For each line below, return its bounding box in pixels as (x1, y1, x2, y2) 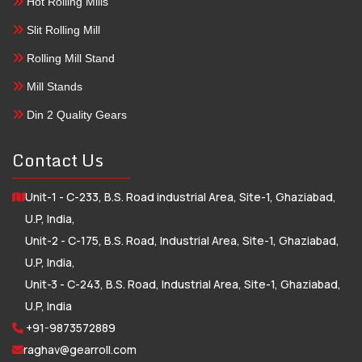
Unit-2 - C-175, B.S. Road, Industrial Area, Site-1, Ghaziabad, (25, 232, 339, 248)
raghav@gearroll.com (23, 341, 137, 357)
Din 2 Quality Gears (23, 107, 127, 121)
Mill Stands (23, 79, 82, 93)
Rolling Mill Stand (23, 51, 115, 65)
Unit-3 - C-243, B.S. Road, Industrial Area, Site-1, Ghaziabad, (25, 276, 341, 292)
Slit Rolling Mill (23, 23, 100, 36)
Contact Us (12, 145, 103, 174)
